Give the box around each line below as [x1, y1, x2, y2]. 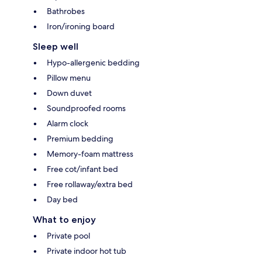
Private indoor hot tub [47, 245, 126, 256]
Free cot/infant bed [47, 163, 118, 174]
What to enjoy [33, 213, 96, 225]
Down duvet [47, 87, 92, 98]
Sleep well [33, 40, 78, 52]
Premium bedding [47, 133, 113, 144]
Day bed [47, 194, 78, 205]
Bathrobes [47, 5, 85, 16]
